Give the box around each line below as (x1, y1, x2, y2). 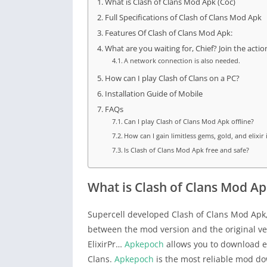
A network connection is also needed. (124, 56, 241, 66)
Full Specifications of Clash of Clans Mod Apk (104, 13, 262, 23)
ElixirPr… (88, 238, 125, 250)
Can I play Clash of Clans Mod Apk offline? (124, 117, 254, 126)
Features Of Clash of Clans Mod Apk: (104, 28, 232, 39)
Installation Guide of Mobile (104, 89, 203, 100)
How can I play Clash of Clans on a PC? (104, 73, 240, 84)
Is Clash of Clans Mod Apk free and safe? (124, 145, 250, 155)
